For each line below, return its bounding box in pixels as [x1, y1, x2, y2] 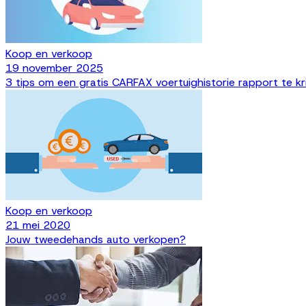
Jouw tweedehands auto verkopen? [5, 232, 186, 247]
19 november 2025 [5, 61, 103, 76]
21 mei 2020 [5, 218, 70, 233]
